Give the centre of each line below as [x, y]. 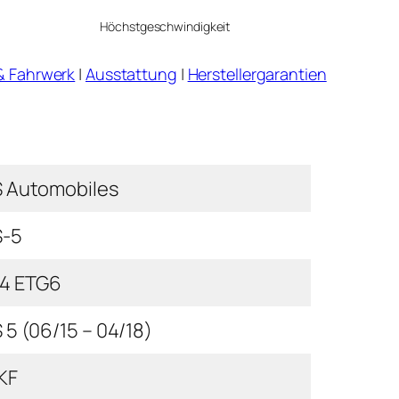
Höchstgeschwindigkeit [165, 26]
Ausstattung [131, 73]
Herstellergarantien [257, 73]
